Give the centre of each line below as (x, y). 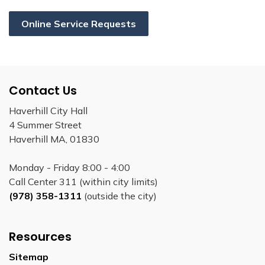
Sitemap (29, 257)
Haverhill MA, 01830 (54, 139)
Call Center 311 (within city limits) (83, 182)
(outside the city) (119, 196)
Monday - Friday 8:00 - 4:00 (70, 167)
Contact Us (43, 91)
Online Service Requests (79, 24)
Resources (40, 237)
